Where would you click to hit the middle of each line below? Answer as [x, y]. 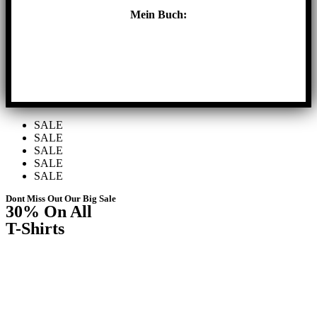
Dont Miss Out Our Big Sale [61, 198]
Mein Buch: [158, 14]
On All [66, 211]
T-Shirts [35, 228]
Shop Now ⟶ [40, 243]
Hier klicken [158, 68]
